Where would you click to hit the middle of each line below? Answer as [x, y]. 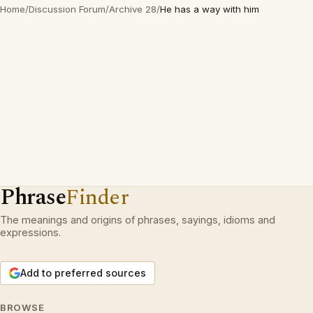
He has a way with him [210, 9]
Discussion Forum [67, 9]
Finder [97, 197]
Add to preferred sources [83, 273]
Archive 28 [133, 9]
